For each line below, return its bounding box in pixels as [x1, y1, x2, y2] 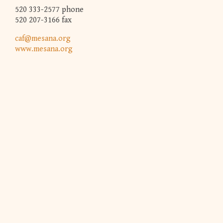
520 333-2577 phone [15, 4, 84, 14]
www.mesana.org [15, 44, 73, 54]
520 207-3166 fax [15, 15, 72, 25]
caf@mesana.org [15, 33, 71, 43]
